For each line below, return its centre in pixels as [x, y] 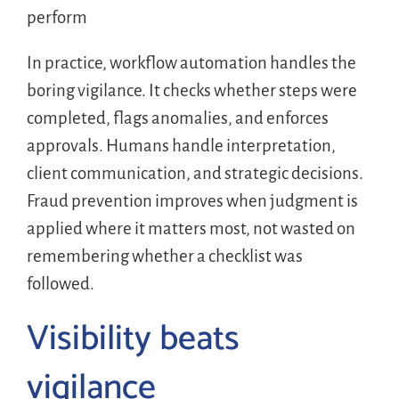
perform [57, 17]
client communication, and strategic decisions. [195, 173]
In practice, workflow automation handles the [191, 62]
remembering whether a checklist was [164, 256]
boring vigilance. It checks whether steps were [191, 90]
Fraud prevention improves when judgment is [192, 200]
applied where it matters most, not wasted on [191, 228]
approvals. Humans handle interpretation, [181, 145]
